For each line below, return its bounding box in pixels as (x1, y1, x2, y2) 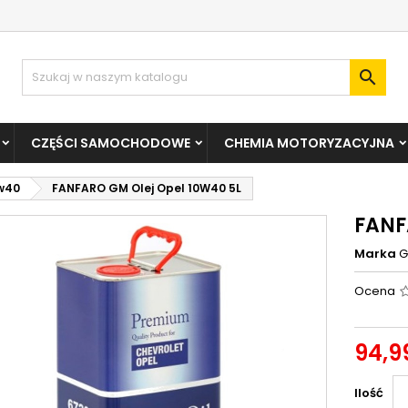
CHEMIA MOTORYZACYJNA (224, 134, 394, 152)
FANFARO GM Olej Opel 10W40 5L (52, 180, 241, 196)
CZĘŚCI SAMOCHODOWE (31, 134, 190, 152)
